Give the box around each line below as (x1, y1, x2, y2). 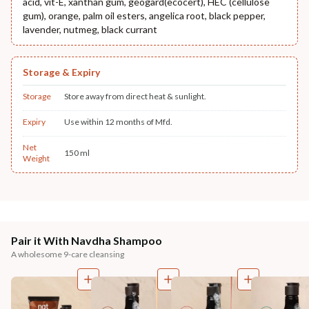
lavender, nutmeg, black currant (23, 23, 157, 35)
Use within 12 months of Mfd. (64, 116, 172, 127)
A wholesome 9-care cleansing (11, 248, 124, 259)
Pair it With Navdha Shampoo (11, 233, 162, 247)
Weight (23, 152, 50, 163)
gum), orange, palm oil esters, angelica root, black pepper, (23, 9, 266, 21)
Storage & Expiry (23, 66, 100, 78)
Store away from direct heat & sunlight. (64, 90, 206, 101)
